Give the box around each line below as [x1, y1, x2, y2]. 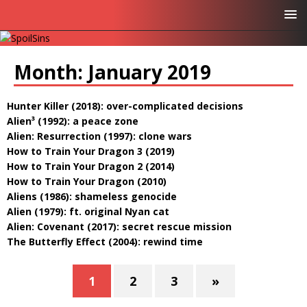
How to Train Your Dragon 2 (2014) [7, 160, 175, 173]
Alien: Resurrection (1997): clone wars [7, 130, 192, 143]
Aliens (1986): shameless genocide [7, 190, 177, 203]
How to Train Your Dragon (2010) [7, 175, 167, 188]
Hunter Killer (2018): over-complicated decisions [7, 99, 243, 112]
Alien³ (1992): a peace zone [7, 114, 138, 127]
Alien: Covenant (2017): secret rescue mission [7, 220, 232, 233]
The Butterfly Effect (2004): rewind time [7, 235, 203, 248]
